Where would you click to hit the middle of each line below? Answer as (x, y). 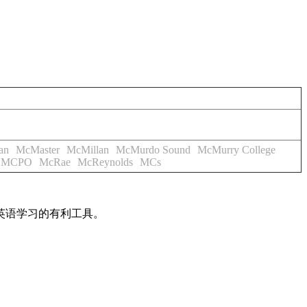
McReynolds (105, 162)
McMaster (38, 150)
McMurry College (236, 150)
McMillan (88, 150)
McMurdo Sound (153, 150)
